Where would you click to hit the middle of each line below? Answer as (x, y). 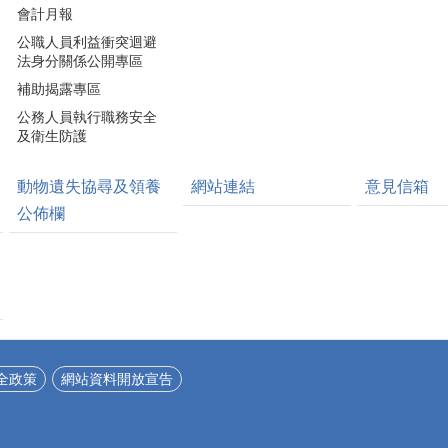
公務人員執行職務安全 (87, 117)
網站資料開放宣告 (117, 379)
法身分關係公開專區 (80, 61)
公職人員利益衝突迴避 (87, 42)
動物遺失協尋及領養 (89, 186)
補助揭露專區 (59, 89)
